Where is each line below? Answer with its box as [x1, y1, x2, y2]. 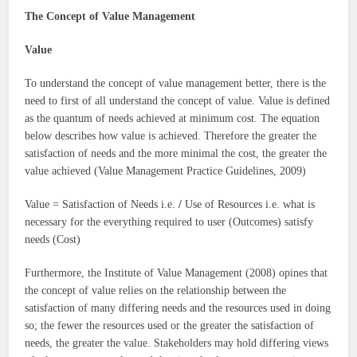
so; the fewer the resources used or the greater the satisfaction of [25, 320, 315, 332]
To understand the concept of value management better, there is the [25, 77, 327, 90]
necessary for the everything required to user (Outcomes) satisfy [25, 216, 314, 229]
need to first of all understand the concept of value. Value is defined [25, 95, 331, 108]
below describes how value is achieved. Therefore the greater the [25, 130, 317, 143]
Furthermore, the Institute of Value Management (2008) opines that [25, 267, 328, 280]
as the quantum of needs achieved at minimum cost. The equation [25, 112, 320, 125]
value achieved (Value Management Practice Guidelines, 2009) [25, 165, 307, 178]
